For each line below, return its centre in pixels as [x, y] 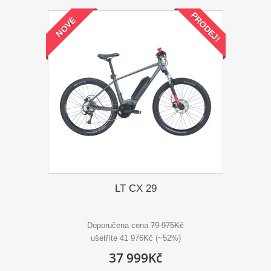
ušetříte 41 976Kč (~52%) [135, 238]
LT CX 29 [135, 189]
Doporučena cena [119, 226]
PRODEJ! [206, 27]
